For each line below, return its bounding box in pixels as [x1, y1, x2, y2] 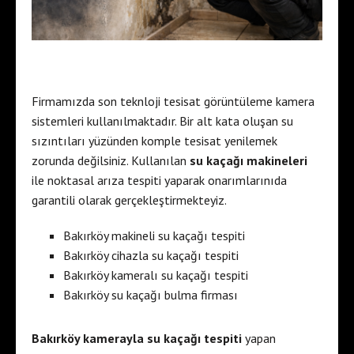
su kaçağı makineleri [190, 152, 307, 168]
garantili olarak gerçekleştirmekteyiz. [32, 191, 227, 208]
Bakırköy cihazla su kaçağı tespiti [63, 247, 239, 263]
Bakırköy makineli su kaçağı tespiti [63, 227, 245, 243]
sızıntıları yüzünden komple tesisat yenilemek [32, 132, 277, 149]
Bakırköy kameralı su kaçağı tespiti [63, 266, 248, 283]
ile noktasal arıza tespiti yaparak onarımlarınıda [32, 171, 287, 188]
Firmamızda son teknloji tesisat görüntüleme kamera [32, 92, 314, 109]
